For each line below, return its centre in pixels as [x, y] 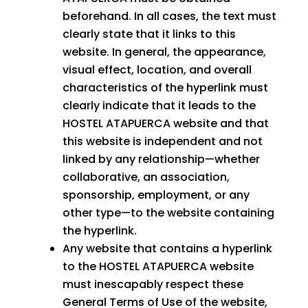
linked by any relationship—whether [161, 159]
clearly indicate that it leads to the [159, 106]
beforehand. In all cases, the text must [169, 16]
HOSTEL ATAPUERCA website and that [165, 124]
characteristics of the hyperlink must [165, 88]
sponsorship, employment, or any [156, 195]
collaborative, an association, [146, 177]
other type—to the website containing [168, 213]
